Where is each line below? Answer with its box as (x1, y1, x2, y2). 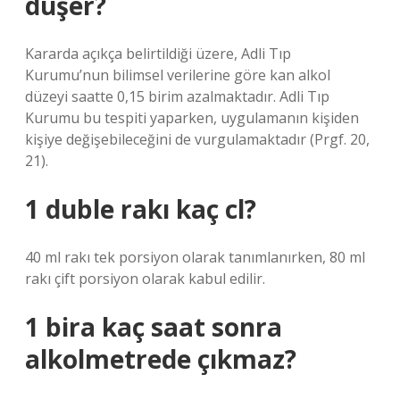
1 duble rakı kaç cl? (25, 192, 256, 226)
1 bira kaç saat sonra (25, 310, 282, 344)
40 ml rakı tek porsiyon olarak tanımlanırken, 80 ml (25, 247, 365, 267)
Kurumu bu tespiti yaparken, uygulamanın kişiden (25, 108, 359, 128)
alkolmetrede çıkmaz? (25, 342, 296, 376)
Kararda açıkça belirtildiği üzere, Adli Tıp (25, 44, 291, 63)
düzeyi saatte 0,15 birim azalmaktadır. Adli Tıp (25, 87, 329, 106)
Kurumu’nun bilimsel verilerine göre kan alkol (25, 65, 330, 85)
